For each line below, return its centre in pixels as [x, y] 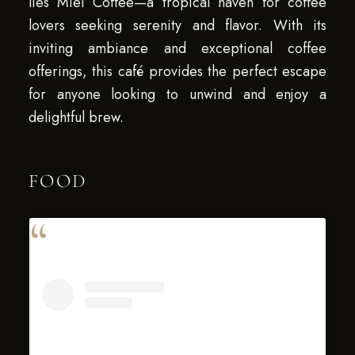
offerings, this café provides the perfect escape [177, 71]
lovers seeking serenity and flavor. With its [177, 25]
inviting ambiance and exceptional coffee [177, 48]
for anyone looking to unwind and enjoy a [177, 94]
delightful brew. [76, 117]
